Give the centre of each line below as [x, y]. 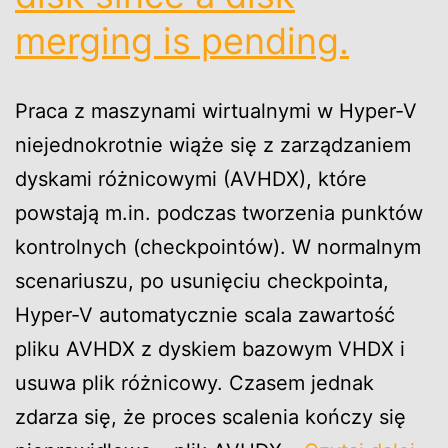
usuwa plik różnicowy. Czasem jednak [194, 382]
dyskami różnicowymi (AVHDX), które [191, 178]
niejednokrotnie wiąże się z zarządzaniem [213, 144]
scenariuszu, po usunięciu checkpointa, [202, 280]
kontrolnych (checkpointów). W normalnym [218, 246]
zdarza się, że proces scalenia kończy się [210, 416]
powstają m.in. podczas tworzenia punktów [219, 212]
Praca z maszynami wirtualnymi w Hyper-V [216, 110]
